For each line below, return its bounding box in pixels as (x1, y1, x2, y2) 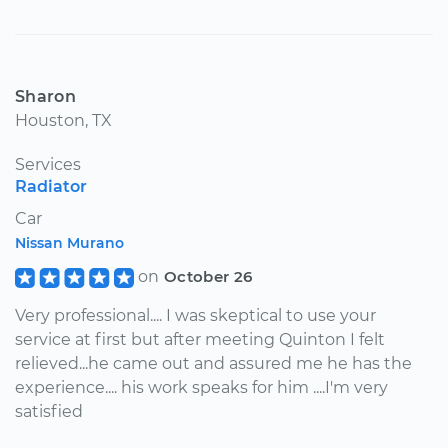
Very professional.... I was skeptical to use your (15, 305, 376, 325)
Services (15, 154, 81, 174)
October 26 (163, 266, 253, 286)
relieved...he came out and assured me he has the (15, 353, 412, 373)
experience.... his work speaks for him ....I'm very (15, 377, 388, 397)
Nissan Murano (15, 233, 124, 252)
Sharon (15, 86, 76, 106)
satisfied (15, 401, 83, 421)
